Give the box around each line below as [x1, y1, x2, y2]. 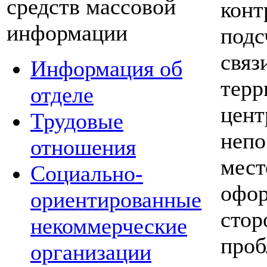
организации [30, 240, 151, 265]
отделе [30, 82, 94, 107]
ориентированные [30, 187, 201, 212]
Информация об [30, 56, 182, 81]
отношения [30, 135, 136, 160]
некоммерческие [30, 213, 187, 238]
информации [7, 20, 128, 45]
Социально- [30, 161, 143, 186]
